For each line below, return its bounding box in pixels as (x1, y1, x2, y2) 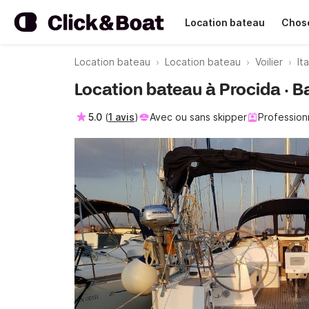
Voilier (255, 56, 283, 68)
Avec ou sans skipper (150, 111, 247, 123)
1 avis (108, 111, 134, 123)
